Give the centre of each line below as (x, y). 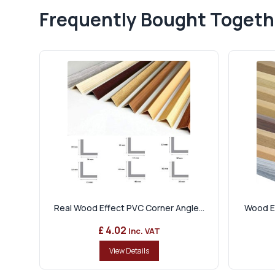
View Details (129, 251)
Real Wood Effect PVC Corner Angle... (129, 208)
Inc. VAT (144, 231)
